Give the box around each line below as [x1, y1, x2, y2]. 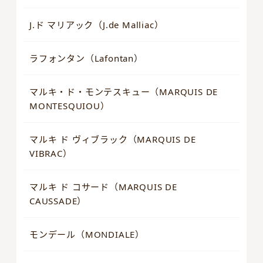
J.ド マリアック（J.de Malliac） [29, 19, 164, 31]
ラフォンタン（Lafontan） [29, 52, 143, 65]
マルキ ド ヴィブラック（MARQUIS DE [29, 133, 196, 146]
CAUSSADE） [29, 195, 87, 207]
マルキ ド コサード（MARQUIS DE [29, 181, 177, 193]
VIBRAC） [29, 147, 72, 160]
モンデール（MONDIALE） [29, 228, 145, 241]
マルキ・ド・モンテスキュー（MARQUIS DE [29, 86, 218, 98]
